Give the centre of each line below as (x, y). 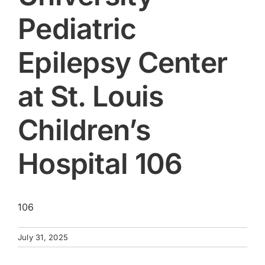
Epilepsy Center (123, 62)
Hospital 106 (100, 164)
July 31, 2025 (43, 237)
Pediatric (77, 29)
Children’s (84, 130)
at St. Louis (91, 96)
